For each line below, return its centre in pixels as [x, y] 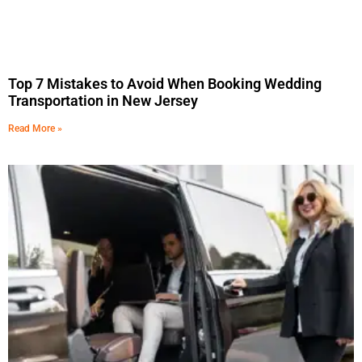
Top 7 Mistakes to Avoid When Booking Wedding [165, 83]
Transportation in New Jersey [103, 100]
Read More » [35, 128]
